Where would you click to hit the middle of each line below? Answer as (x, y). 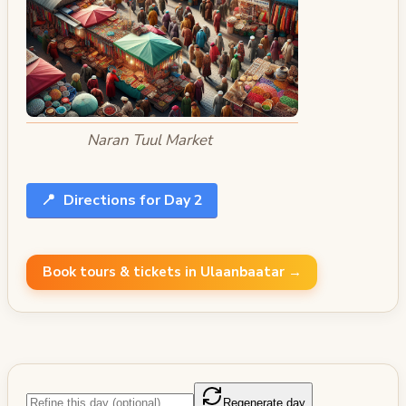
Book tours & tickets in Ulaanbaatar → (172, 272)
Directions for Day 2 (131, 200)
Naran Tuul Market (149, 140)
